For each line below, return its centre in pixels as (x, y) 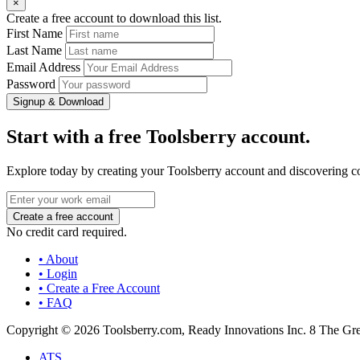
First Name (35, 34)
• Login (58, 274)
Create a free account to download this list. (114, 18)
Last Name (34, 51)
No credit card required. (67, 232)
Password (31, 84)
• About (58, 260)
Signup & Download (58, 102)
